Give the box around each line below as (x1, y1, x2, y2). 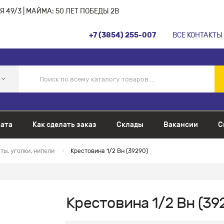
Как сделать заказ (32, 120, 96, 129)
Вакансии (163, 120, 198, 129)
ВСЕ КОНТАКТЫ (172, 31, 222, 39)
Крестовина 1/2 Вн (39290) (70, 147, 148, 154)
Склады (116, 120, 143, 129)
